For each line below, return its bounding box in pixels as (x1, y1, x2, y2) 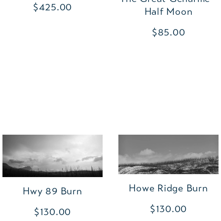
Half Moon (144, 5, 193, 18)
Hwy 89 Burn (23, 185, 82, 198)
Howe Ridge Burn (129, 182, 208, 195)
